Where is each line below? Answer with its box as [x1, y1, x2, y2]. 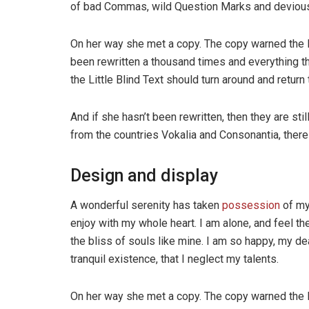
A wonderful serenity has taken [70, 198, 222, 212]
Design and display [70, 166, 218, 186]
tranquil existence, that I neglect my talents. [70, 252, 279, 266]
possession [222, 198, 280, 212]
